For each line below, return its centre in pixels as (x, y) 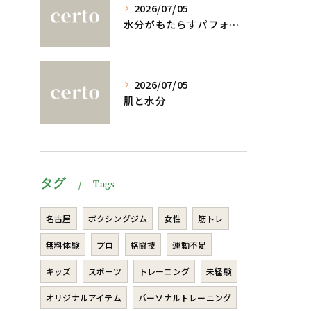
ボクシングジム (118, 218)
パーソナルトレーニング (185, 297)
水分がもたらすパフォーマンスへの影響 (234, 24)
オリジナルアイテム (84, 297)
